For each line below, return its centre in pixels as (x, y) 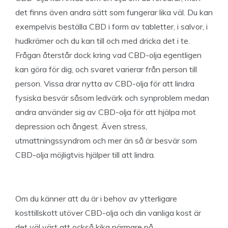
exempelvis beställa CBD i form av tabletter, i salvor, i (111, 26)
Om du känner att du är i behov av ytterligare (96, 198)
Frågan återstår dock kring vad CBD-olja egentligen (108, 55)
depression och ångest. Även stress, (81, 126)
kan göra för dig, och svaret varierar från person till (106, 69)
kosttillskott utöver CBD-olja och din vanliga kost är (108, 213)
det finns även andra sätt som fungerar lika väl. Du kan (114, 12)
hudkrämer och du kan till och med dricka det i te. (103, 41)
